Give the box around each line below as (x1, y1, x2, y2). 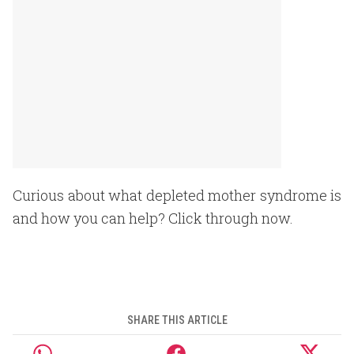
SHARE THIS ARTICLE (126, 314, 228, 326)
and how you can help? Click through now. (13, 209, 293, 228)
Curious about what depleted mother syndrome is (13, 186, 341, 205)
